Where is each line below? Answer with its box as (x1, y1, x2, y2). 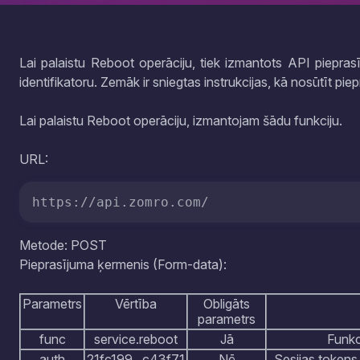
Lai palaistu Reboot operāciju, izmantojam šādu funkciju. (19, 112, 342, 129)
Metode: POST (19, 237, 120, 253)
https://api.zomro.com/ (32, 194, 209, 210)
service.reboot (94, 331, 178, 347)
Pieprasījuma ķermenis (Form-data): (19, 256, 227, 272)
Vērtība (115, 296, 157, 312)
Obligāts (203, 296, 250, 312)
